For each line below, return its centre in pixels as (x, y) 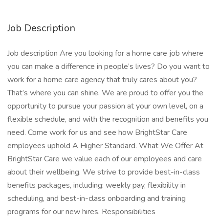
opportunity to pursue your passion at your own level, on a (105, 106)
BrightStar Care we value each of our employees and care (105, 159)
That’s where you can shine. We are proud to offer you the (105, 93)
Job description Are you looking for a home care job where (105, 53)
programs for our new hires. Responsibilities (81, 212)
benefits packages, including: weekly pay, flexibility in (97, 185)
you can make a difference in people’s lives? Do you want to (109, 66)
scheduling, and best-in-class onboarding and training (97, 198)
